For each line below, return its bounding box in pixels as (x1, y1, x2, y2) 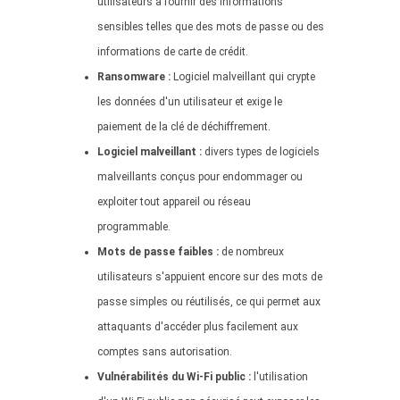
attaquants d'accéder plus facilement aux (97, 321, 298, 333)
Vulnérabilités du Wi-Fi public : (97, 371, 251, 383)
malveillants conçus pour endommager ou (97, 171, 303, 183)
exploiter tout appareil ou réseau (97, 196, 251, 208)
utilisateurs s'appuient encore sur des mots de (97, 271, 322, 283)
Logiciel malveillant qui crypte (171, 71, 315, 83)
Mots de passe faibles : (97, 246, 219, 258)
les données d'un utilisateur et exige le (97, 96, 282, 108)
